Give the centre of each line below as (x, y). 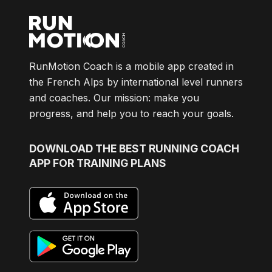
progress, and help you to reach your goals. (131, 114)
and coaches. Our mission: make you (114, 98)
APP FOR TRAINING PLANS (98, 163)
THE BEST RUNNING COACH (167, 148)
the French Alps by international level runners (136, 82)
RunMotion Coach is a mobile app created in (131, 66)
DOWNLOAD (62, 148)
